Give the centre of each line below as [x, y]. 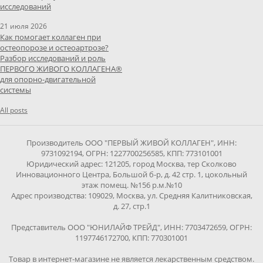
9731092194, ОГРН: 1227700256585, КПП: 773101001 [131, 154]
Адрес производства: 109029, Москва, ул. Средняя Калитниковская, [131, 196]
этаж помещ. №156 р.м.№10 [131, 185]
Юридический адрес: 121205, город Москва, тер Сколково [131, 164]
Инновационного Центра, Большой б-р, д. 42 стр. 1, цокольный [131, 175]
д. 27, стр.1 [131, 206]
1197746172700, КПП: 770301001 [131, 238]
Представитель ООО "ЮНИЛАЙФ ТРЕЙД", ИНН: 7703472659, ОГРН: [131, 227]
